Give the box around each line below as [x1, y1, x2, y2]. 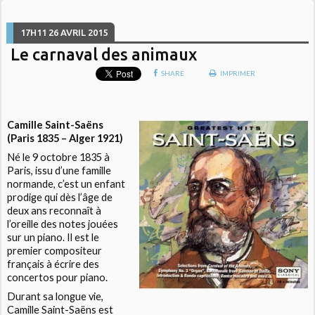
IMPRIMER [219, 69, 256, 78]
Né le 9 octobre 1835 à [7, 151, 110, 164]
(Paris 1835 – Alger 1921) [7, 132, 124, 145]
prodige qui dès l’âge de [7, 191, 113, 204]
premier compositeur [7, 245, 103, 257]
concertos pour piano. [7, 271, 108, 284]
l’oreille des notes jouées [7, 218, 119, 231]
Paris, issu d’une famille [7, 165, 112, 177]
